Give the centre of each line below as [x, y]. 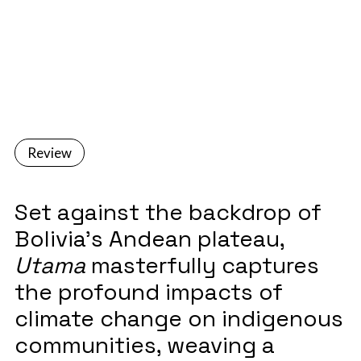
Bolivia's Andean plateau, [149, 238]
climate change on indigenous [178, 318]
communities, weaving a [144, 344]
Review [49, 152]
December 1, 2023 [78, 60]
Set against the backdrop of [168, 212]
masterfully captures [202, 265]
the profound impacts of [148, 291]
